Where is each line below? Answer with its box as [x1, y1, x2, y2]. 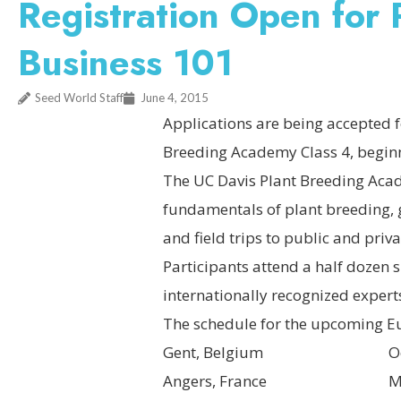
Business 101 [18, 37, 233, 89]
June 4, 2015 [141, 90, 209, 105]
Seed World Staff [35, 90, 124, 105]
